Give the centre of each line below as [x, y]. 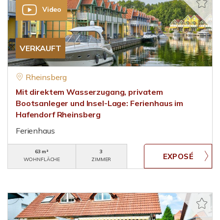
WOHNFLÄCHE [42, 159]
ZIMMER [101, 159]
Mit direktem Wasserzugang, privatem [89, 92]
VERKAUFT [41, 48]
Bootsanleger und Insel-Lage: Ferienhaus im [99, 103]
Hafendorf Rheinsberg [58, 114]
